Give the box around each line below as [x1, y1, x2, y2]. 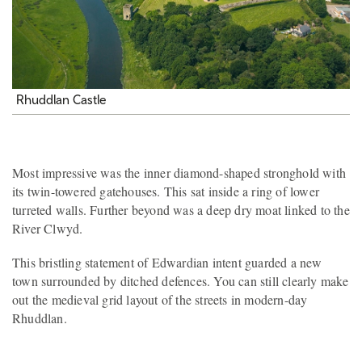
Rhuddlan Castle [16, 92, 106, 107]
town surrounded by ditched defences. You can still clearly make [12, 272, 349, 290]
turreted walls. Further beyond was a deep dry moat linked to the [12, 201, 350, 219]
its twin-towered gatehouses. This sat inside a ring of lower [12, 183, 320, 200]
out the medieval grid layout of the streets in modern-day [12, 291, 308, 309]
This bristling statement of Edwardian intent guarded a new [12, 254, 322, 271]
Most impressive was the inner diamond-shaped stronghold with [12, 164, 347, 182]
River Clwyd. [12, 220, 83, 238]
